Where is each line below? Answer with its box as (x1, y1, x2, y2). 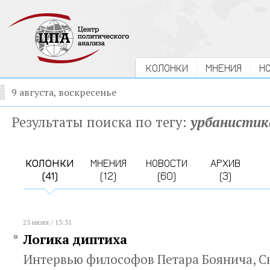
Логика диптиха (24, 231, 127, 248)
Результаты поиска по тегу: (11, 113, 190, 131)
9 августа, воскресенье (11, 86, 116, 99)
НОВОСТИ (146, 157, 187, 169)
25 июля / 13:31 (23, 218, 72, 227)
